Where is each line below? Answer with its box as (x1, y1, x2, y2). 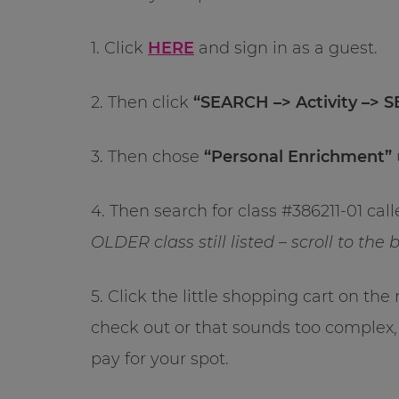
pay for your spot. (91, 348, 229, 369)
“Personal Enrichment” (204, 146, 396, 167)
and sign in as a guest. (194, 37, 378, 58)
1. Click (91, 37, 148, 58)
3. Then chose (91, 146, 204, 167)
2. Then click (91, 92, 193, 112)
